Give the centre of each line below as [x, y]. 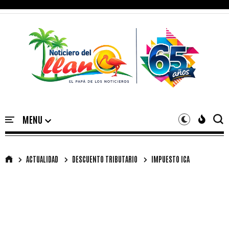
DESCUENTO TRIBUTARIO [105, 159]
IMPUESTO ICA [170, 159]
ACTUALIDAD [42, 159]
